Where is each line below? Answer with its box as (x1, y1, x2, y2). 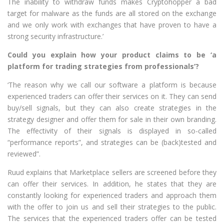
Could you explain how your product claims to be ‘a (7, 49, 216, 59)
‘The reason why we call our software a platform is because (7, 79, 216, 89)
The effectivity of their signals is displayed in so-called (7, 125, 216, 135)
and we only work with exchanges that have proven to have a (7, 19, 216, 29)
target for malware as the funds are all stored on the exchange (7, 8, 216, 18)
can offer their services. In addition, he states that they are (7, 178, 216, 188)
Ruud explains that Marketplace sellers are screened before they (7, 167, 216, 177)
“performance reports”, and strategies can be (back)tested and (7, 137, 216, 147)
